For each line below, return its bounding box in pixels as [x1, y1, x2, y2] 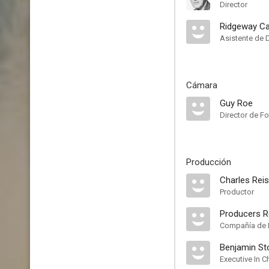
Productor [220, 187, 254, 196]
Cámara [186, 80, 217, 91]
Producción [186, 157, 231, 168]
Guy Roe [220, 98, 253, 109]
